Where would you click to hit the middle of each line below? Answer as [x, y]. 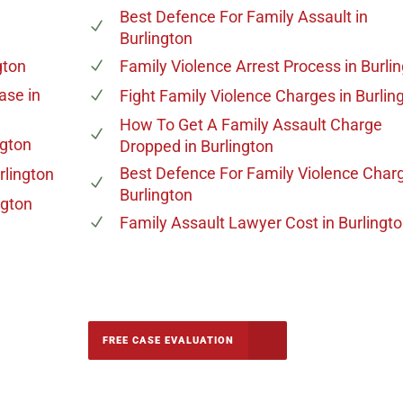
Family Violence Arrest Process [230, 66]
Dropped [150, 146]
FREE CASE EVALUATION [168, 340]
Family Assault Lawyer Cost [219, 222]
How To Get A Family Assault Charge [251, 124]
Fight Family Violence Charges [227, 95]
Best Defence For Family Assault [235, 16]
